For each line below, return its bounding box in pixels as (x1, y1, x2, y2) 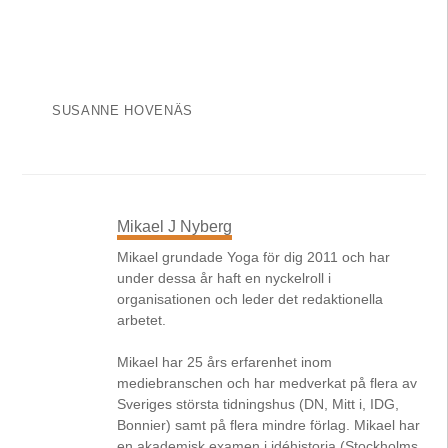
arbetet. (117, 311, 167, 328)
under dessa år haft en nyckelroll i (117, 269, 332, 286)
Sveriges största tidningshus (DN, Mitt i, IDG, (117, 395, 400, 412)
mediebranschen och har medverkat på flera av (117, 374, 418, 391)
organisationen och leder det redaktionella (117, 290, 384, 307)
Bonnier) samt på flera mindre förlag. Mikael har (117, 416, 421, 433)
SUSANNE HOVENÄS (47, 102, 193, 118)
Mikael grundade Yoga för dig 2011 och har (117, 248, 391, 265)
